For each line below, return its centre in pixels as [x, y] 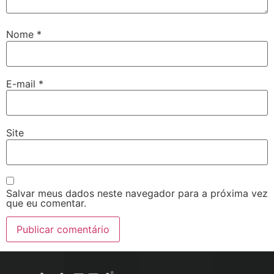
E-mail [22, 83]
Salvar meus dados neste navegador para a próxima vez [137, 193]
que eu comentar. [46, 203]
